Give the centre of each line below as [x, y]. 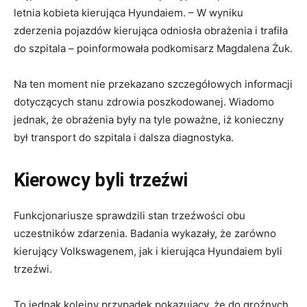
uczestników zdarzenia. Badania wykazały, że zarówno [145, 233]
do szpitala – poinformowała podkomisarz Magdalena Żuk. [153, 48]
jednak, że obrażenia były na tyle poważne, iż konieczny [149, 119]
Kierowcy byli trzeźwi [101, 180]
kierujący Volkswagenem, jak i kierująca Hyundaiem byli [148, 251]
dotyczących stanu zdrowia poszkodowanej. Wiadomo [144, 101]
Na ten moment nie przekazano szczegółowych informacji [153, 84]
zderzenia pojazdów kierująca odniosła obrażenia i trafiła [151, 30]
